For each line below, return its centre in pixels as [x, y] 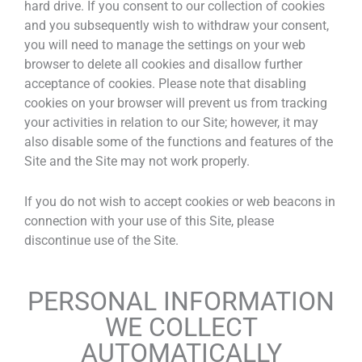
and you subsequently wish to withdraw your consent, [177, 26]
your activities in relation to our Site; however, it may [171, 123]
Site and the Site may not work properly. [137, 162]
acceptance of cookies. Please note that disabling [165, 84]
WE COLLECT [181, 327]
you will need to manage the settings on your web [165, 45]
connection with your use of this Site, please [149, 221]
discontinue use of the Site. [101, 241]
